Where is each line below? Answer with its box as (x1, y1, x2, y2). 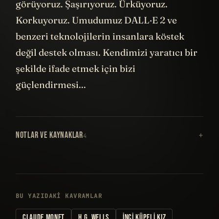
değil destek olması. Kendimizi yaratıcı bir (16, 46, 197, 59)
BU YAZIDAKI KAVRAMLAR (16, 192, 103, 200)
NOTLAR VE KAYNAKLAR (16, 130, 83, 141)
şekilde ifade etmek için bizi (16, 63, 135, 75)
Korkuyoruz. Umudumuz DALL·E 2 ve (16, 14, 177, 26)
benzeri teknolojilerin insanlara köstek (16, 30, 184, 43)
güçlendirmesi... (16, 79, 88, 91)
